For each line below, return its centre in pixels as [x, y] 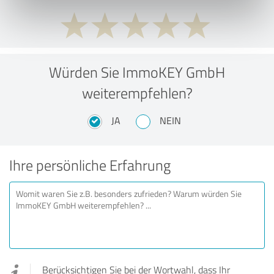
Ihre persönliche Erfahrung [90, 165]
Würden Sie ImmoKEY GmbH [137, 72]
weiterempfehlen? [137, 92]
